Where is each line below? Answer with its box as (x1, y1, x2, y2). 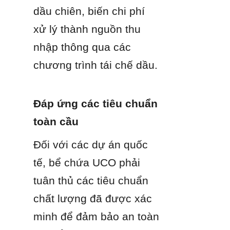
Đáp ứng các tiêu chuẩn (33, 97, 158, 109)
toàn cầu (33, 115, 79, 127)
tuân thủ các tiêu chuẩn (33, 174, 148, 186)
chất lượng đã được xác (33, 192, 152, 204)
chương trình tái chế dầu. (33, 59, 158, 71)
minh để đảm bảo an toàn (33, 210, 159, 222)
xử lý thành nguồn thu (33, 23, 141, 35)
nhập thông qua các (33, 41, 131, 53)
